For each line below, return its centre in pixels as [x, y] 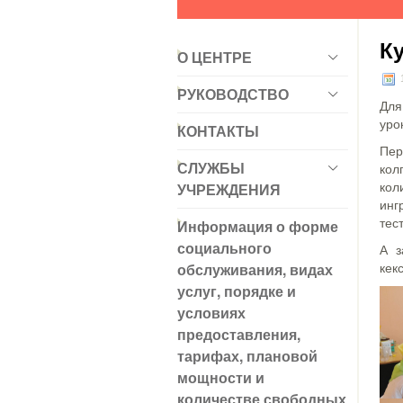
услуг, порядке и [237, 291]
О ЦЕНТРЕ [215, 57]
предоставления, [239, 334]
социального [224, 248]
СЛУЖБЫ [211, 168]
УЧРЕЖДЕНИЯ [229, 189]
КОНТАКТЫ [218, 131]
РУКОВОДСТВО [233, 94]
